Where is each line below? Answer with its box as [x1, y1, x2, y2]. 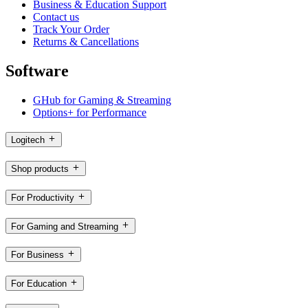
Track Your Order [33, 23, 109, 35]
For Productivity [11, 192, 74, 203]
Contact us [33, 10, 79, 23]
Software [5, 61, 69, 80]
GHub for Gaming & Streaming [33, 93, 171, 106]
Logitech [11, 135, 45, 146]
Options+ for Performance [33, 106, 146, 118]
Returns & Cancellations [33, 35, 139, 47]
